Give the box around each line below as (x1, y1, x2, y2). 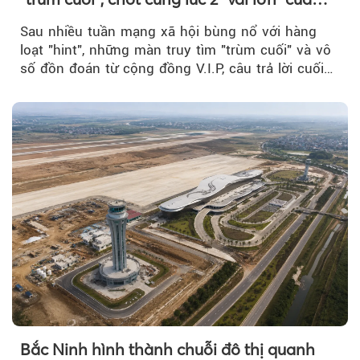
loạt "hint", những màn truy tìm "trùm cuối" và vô (20, 42, 331, 59)
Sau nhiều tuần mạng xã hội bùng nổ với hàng (20, 23, 317, 40)
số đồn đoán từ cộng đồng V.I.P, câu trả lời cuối (20, 60, 324, 77)
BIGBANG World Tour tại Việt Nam (20, 10, 272, 31)
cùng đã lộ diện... (20, 79, 131, 96)
